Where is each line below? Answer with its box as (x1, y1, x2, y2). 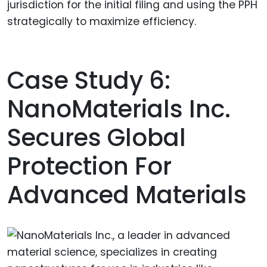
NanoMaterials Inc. (7, 92, 231, 126)
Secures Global (7, 120, 186, 154)
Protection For (7, 149, 172, 183)
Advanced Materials (7, 178, 247, 212)
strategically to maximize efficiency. (7, 14, 196, 29)
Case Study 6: (7, 63, 170, 97)
